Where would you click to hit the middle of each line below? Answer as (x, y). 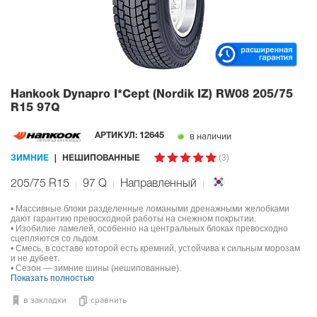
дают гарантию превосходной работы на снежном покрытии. (133, 218)
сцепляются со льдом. (55, 238)
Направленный (158, 184)
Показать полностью (52, 278)
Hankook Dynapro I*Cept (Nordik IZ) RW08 (132, 94)
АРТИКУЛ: (117, 136)
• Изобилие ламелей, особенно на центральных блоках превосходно (149, 228)
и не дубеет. (35, 258)
